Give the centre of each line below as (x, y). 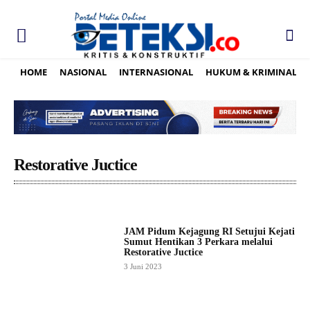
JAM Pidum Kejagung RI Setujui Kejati (209, 231)
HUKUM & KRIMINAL (251, 72)
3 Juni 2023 (143, 266)
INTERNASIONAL (156, 72)
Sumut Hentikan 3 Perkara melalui (198, 241)
